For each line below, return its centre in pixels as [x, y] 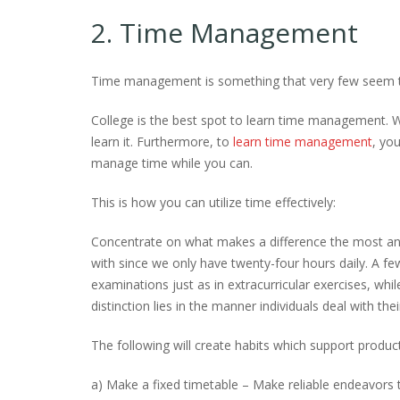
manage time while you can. [172, 163]
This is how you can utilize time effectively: [213, 202]
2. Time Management [225, 33]
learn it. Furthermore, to [162, 142]
